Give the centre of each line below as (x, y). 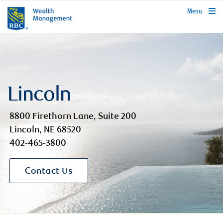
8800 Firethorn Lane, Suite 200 (73, 117)
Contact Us (49, 172)
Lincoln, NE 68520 (45, 130)
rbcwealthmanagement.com (187, 10)
